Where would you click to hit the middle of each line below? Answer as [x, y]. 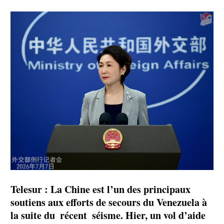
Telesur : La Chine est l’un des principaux [100, 189]
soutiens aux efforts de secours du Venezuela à [109, 202]
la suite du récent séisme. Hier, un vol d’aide [108, 215]
